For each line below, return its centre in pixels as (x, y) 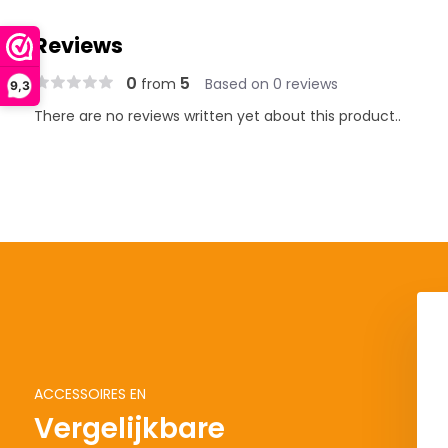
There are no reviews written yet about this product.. (217, 116)
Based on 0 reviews (271, 84)
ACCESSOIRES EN (89, 394)
